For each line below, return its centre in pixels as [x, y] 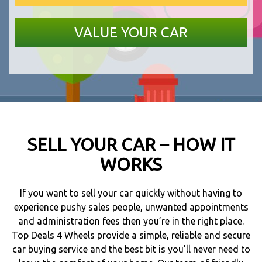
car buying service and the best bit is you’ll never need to [131, 249]
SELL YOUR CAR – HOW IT [131, 145]
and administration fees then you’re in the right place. [131, 221]
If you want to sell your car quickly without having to [131, 193]
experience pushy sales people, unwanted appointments [131, 207]
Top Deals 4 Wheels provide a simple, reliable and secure [131, 235]
